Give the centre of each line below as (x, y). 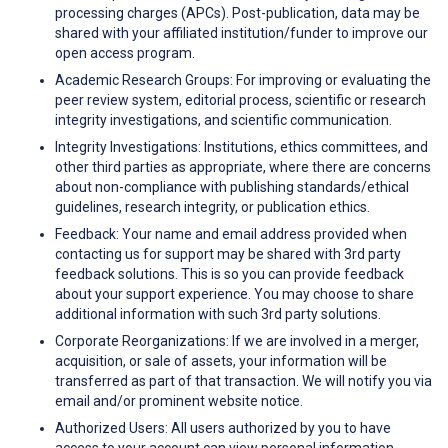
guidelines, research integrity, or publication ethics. (212, 207)
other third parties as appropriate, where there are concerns (243, 167)
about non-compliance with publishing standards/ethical (232, 187)
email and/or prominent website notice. (179, 401)
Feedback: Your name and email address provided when (231, 234)
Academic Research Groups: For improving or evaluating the (243, 80)
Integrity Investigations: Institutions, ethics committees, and (241, 147)
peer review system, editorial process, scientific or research (240, 100)
